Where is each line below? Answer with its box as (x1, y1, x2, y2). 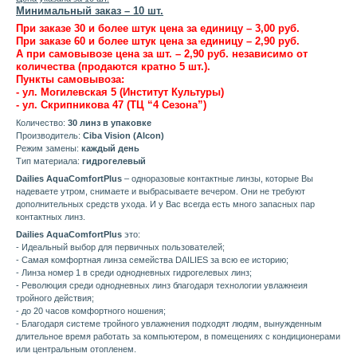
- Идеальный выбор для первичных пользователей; (16, 242, 225, 253)
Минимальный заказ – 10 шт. (16, 5, 163, 18)
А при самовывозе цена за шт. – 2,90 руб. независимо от (16, 48, 308, 61)
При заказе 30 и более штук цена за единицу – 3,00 (16, 22, 278, 35)
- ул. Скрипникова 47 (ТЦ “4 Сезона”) (16, 99, 206, 112)
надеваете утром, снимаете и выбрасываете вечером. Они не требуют (16, 186, 305, 197)
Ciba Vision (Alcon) (83, 131, 164, 141)
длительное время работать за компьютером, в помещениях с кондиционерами (16, 331, 340, 342)
